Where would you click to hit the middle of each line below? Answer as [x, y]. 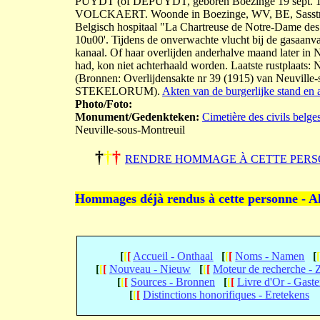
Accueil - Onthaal [173, 256]
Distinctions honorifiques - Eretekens [226, 295]
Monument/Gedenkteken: [137, 117]
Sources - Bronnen [173, 282]
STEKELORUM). [119, 91]
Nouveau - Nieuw [150, 269]
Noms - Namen [270, 256]
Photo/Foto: [104, 104]
